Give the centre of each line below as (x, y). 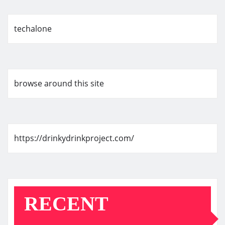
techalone (33, 28)
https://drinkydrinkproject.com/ (74, 138)
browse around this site (59, 83)
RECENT (66, 203)
